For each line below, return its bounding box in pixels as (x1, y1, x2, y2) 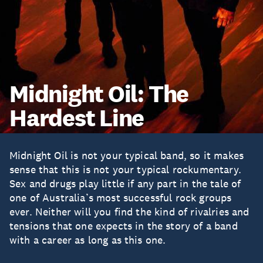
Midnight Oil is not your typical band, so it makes (9, 149, 244, 162)
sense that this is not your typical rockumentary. (9, 163, 241, 176)
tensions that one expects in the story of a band (9, 220, 238, 232)
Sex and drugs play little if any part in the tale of (9, 177, 241, 190)
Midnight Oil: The (9, 79, 189, 108)
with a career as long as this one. (9, 234, 166, 247)
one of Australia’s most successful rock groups (9, 191, 232, 204)
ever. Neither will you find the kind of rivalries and (9, 205, 249, 218)
